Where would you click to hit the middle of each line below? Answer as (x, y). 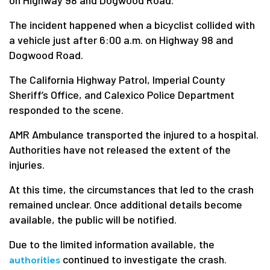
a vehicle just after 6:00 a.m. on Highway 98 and (121, 40)
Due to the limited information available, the (112, 244)
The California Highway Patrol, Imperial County (117, 80)
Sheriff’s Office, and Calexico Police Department (122, 95)
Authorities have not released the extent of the (120, 149)
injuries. (27, 165)
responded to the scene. (66, 110)
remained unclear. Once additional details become (126, 204)
